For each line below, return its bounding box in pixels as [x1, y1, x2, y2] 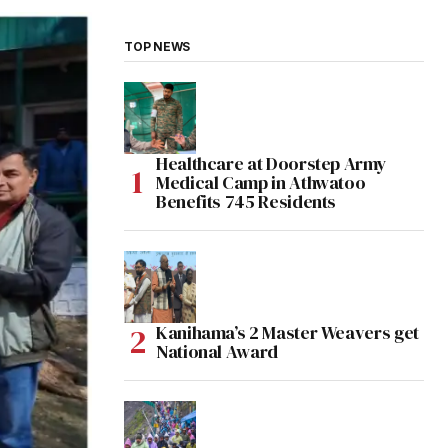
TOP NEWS [124, 39, 191, 55]
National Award [156, 339, 278, 365]
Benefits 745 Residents [156, 189, 337, 215]
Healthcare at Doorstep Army [156, 151, 387, 177]
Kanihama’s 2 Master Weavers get [156, 320, 419, 346]
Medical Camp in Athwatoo [156, 170, 366, 196]
